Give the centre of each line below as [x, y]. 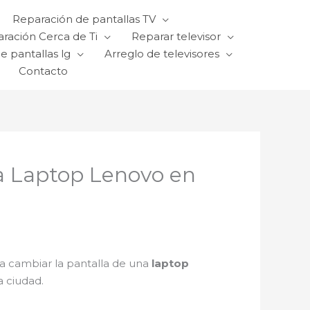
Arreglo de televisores [162, 54]
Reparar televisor [176, 36]
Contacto [43, 71]
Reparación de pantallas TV [84, 19]
